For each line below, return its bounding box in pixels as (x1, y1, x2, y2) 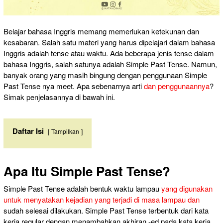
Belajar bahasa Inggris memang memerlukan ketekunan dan (3, 26, 199, 37)
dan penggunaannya (144, 81, 210, 92)
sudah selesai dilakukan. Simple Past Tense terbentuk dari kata (3, 205, 209, 216)
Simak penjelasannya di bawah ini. (3, 92, 115, 103)
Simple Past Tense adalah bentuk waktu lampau (3, 183, 161, 194)
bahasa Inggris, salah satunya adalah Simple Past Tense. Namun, (3, 59, 217, 70)
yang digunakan (161, 183, 213, 194)
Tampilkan (51, 127, 79, 136)
